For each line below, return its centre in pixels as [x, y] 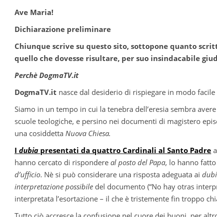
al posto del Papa [138, 163]
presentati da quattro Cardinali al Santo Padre [125, 150]
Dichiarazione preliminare [63, 29]
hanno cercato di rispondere [62, 163]
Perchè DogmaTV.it [46, 75]
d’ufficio [27, 175]
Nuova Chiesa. [89, 133]
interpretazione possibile [54, 187]
